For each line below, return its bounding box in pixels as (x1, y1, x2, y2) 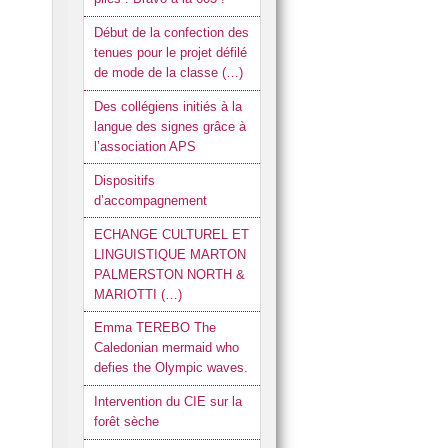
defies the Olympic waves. (93, 360, 248, 376)
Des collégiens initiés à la (93, 99, 242, 114)
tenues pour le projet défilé (93, 45, 247, 61)
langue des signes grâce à (93, 119, 246, 134)
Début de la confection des (93, 25, 249, 41)
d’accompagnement (93, 192, 207, 208)
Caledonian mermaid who (93, 340, 239, 356)
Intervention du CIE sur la (93, 394, 242, 410)
